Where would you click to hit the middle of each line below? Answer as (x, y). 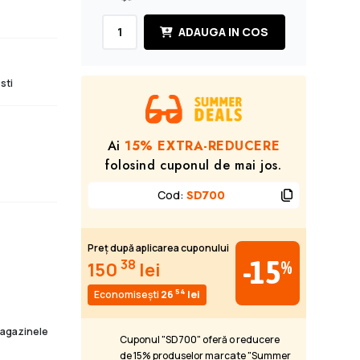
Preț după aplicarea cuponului (158, 247)
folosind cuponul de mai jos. (194, 165)
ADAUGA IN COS (223, 31)
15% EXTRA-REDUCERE (202, 145)
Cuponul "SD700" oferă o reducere (199, 339)
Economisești (127, 294)
